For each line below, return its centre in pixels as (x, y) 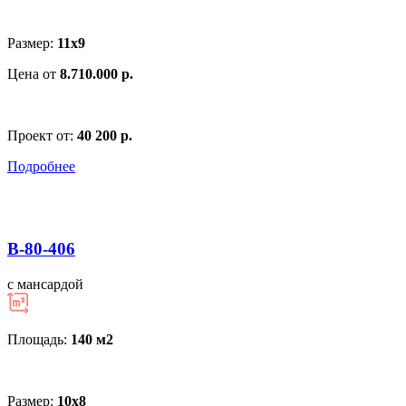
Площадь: (39, 339)
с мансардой (45, 284)
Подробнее (41, 167)
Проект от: (42, 136)
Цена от (34, 74)
